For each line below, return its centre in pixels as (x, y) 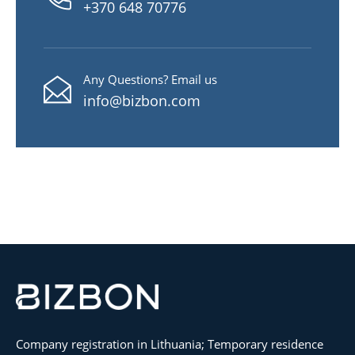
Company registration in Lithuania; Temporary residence (170, 344)
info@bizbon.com (142, 100)
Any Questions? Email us (150, 79)
